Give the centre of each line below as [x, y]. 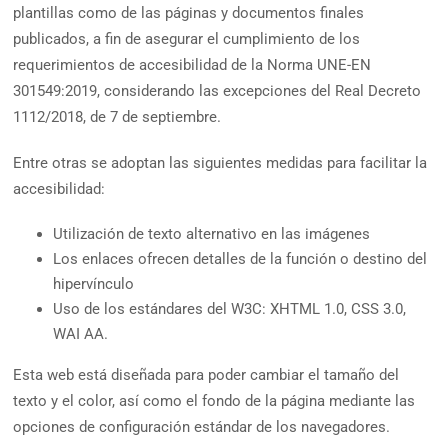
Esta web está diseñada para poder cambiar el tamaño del [206, 375]
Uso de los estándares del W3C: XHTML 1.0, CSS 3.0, [230, 309]
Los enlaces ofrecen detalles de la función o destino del [240, 259]
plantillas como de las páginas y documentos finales [189, 13]
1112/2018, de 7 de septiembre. [117, 117]
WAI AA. [81, 334]
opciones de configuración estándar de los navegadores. [202, 427]
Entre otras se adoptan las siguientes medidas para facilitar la [220, 163]
